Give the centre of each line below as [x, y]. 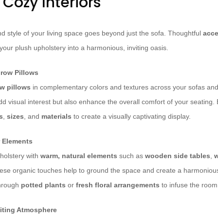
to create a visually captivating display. [131, 117]
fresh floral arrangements [118, 185]
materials [56, 117]
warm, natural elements [79, 156]
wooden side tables [178, 156]
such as [131, 156]
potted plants [43, 185]
